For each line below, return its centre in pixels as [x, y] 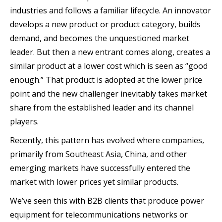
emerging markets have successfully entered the [100, 168]
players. [24, 121]
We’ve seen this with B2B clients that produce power [107, 200]
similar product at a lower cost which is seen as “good [109, 66]
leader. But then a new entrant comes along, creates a [110, 52]
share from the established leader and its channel [102, 107]
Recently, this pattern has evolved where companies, [107, 140]
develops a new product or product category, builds [105, 24]
